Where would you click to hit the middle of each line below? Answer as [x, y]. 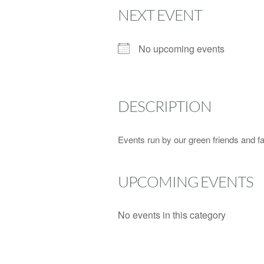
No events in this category [171, 215]
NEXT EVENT [160, 15]
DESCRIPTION [164, 106]
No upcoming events [181, 49]
